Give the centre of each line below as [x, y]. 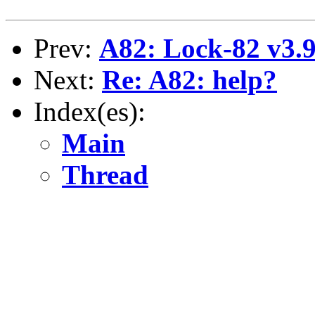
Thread [105, 174]
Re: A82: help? [189, 79]
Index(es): [90, 111]
